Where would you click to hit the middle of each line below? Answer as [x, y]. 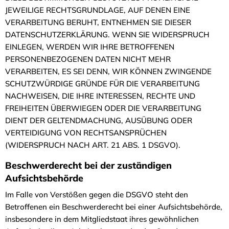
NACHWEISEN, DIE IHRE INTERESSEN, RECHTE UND [100, 96]
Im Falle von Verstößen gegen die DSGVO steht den [97, 194]
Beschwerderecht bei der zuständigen [88, 165]
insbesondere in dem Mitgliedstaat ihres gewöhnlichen [102, 219]
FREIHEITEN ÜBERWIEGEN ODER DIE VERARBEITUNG [103, 108]
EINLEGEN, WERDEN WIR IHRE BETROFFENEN [90, 47]
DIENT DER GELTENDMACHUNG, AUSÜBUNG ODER [99, 120]
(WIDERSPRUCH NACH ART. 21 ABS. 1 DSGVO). [93, 145]
